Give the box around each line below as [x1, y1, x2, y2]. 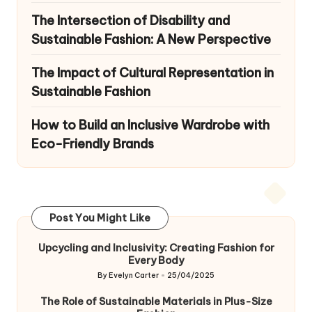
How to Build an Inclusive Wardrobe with [31, 116, 270, 133]
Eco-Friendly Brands [31, 135, 154, 152]
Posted [96, 276, 124, 286]
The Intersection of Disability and [31, 12, 230, 29]
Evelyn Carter [108, 270, 159, 280]
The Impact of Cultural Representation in [31, 64, 274, 81]
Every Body [128, 254, 184, 267]
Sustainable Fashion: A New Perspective [31, 31, 271, 47]
